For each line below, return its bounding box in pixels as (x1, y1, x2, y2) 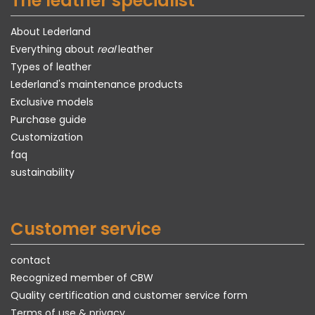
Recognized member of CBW (11, 271, 153, 285)
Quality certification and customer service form (11, 288, 247, 302)
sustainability (11, 165, 75, 179)
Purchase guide (11, 112, 86, 127)
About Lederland (11, 25, 91, 39)
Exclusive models (11, 95, 94, 109)
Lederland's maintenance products (11, 77, 183, 91)
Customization (11, 130, 83, 144)
